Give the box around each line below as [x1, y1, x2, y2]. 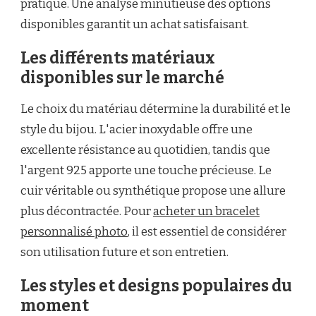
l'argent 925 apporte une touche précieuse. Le [20, 162, 272, 178]
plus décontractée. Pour [20, 203, 153, 219]
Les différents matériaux [20, 48, 215, 68]
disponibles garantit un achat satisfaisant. [20, 16, 249, 32]
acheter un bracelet [153, 203, 260, 219]
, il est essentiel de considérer [128, 224, 286, 239]
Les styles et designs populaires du [20, 276, 292, 296]
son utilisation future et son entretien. [20, 244, 229, 260]
